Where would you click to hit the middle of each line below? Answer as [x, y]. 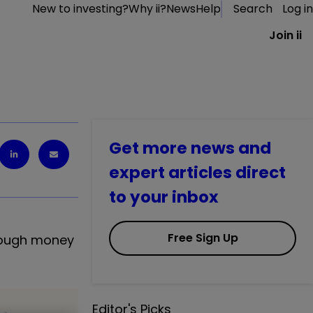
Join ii [285, 35]
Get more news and [190, 148]
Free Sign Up [203, 238]
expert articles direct [197, 173]
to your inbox [164, 197]
